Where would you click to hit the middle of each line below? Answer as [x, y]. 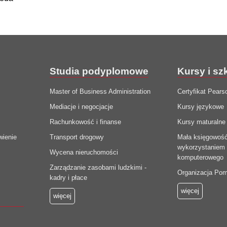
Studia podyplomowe [99, 71]
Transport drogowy [77, 137]
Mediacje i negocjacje [81, 107]
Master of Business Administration [100, 92]
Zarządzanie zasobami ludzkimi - [98, 168]
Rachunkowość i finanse [85, 122]
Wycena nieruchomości [84, 153]
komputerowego [201, 158]
